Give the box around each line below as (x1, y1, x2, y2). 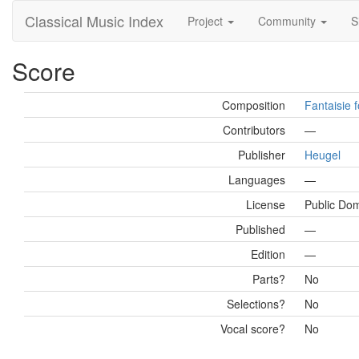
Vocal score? (220, 321, 285, 337)
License (246, 196, 285, 212)
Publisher (238, 147, 285, 163)
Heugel (305, 147, 341, 163)
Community (258, 13, 319, 29)
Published (236, 221, 285, 237)
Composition (222, 97, 285, 113)
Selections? (227, 296, 285, 312)
